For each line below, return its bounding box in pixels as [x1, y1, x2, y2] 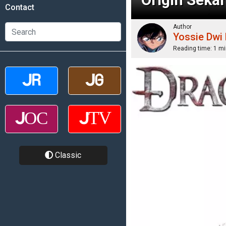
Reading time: [173, 45, 213, 52]
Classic [53, 150, 81, 160]
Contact [5, 3, 34, 12]
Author [173, 23, 192, 30]
